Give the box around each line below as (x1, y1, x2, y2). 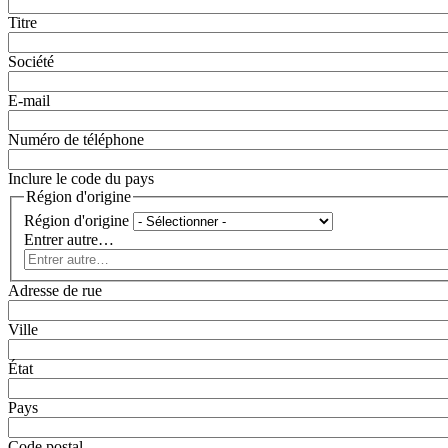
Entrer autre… (24, 230, 114, 248)
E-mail (8, 91, 50, 109)
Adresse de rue (8, 281, 102, 299)
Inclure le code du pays (8, 169, 154, 187)
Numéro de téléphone (8, 130, 144, 148)
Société (8, 52, 54, 70)
